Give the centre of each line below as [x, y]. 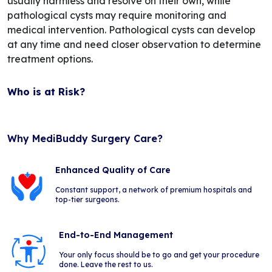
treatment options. [50, 59]
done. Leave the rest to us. [106, 264]
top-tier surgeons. [87, 199]
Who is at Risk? [46, 92]
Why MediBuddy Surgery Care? [85, 138]
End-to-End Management [116, 235]
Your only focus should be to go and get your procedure [159, 255]
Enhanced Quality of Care [113, 170]
